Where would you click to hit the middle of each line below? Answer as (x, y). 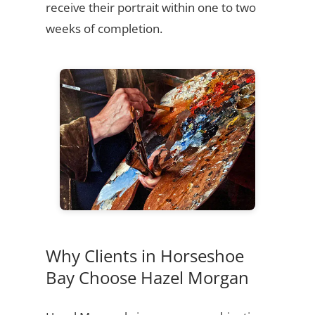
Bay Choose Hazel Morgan (147, 278)
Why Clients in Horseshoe (144, 256)
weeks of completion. (104, 29)
